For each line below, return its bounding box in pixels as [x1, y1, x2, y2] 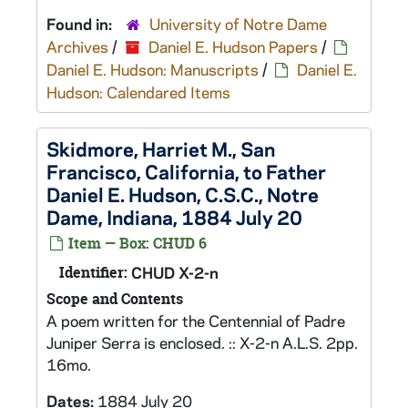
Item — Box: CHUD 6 [65, 233, 207, 253]
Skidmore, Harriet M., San [46, 136, 275, 161]
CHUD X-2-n [131, 262, 219, 282]
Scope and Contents [46, 289, 183, 309]
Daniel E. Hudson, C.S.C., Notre [46, 181, 319, 207]
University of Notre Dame [149, 14, 327, 34]
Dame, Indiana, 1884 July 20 [46, 204, 302, 229]
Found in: [46, 14, 116, 34]
